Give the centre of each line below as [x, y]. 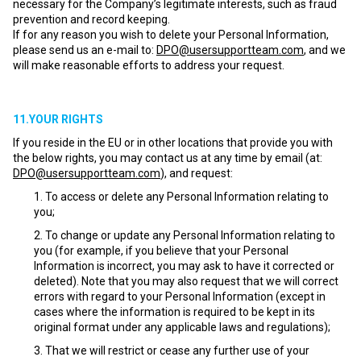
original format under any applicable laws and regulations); [182, 327]
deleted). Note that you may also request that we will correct [186, 281]
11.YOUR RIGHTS [58, 119]
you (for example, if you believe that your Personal [161, 251]
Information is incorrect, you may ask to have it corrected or [184, 266]
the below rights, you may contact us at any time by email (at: [168, 158]
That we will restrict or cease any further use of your [177, 351]
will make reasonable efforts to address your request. [149, 65]
